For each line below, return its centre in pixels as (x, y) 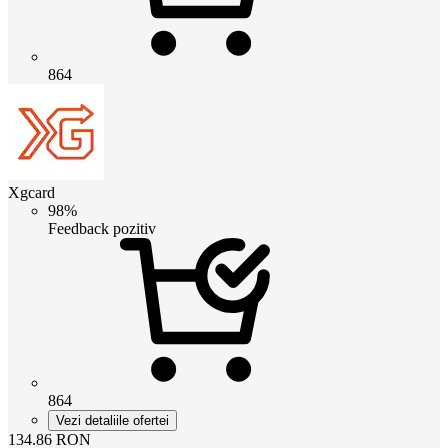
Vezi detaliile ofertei (112, 420)
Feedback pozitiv (102, 228)
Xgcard (31, 192)
